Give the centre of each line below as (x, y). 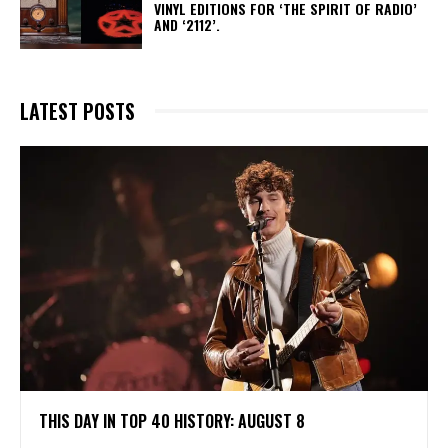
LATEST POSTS (77, 110)
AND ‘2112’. (191, 25)
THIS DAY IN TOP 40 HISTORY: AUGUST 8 (176, 420)
